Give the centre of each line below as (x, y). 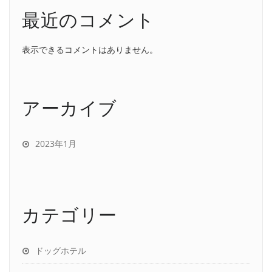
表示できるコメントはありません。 (90, 49)
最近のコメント (88, 20)
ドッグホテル (61, 250)
